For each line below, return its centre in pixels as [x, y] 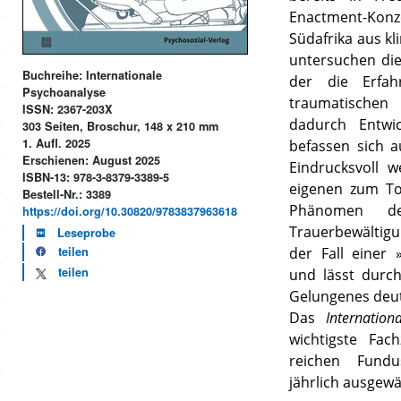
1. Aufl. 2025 [57, 144]
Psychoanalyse [64, 93]
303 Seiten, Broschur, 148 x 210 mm [121, 127]
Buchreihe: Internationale [93, 76]
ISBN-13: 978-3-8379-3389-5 [96, 178]
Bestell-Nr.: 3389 [67, 195]
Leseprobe [87, 233]
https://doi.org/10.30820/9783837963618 [130, 212]
